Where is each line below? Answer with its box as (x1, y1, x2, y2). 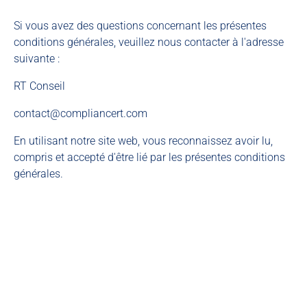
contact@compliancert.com (14, 107, 147, 120)
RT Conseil (14, 79, 65, 93)
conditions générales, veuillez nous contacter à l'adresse (14, 36, 284, 49)
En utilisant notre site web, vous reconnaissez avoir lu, (14, 134, 273, 147)
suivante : (14, 52, 60, 65)
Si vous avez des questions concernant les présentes (14, 19, 267, 32)
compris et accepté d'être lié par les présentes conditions (14, 151, 285, 164)
